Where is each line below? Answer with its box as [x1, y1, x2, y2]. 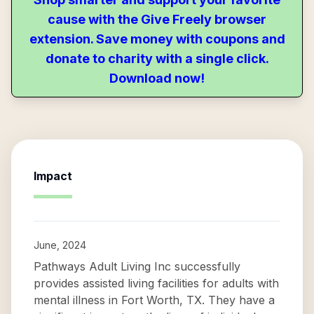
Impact [34, 169, 72, 183]
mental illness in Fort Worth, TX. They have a [34, 293, 275, 307]
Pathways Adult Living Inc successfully [34, 259, 240, 273]
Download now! [109, 71, 205, 86]
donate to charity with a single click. [45, 51, 269, 66]
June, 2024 [34, 239, 86, 251]
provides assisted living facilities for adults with [34, 276, 279, 290]
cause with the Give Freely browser [48, 12, 266, 27]
